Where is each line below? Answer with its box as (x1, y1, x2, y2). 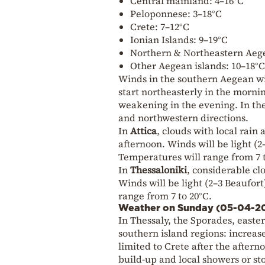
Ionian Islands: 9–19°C (130, 33, 228, 46)
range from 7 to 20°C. (118, 189, 212, 202)
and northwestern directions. (118, 111, 248, 124)
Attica (130, 124, 157, 137)
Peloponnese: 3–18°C (130, 7, 222, 20)
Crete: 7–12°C (130, 20, 189, 33)
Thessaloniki (130, 163, 187, 176)
